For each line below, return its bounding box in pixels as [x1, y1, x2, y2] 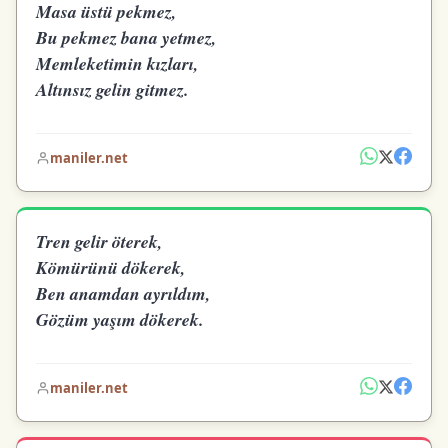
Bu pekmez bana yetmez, [36, 24, 217, 50]
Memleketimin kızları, [36, 50, 199, 76]
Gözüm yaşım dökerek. [36, 307, 204, 332]
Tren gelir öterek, [36, 229, 163, 254]
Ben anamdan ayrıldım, [36, 281, 211, 306]
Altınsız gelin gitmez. [36, 76, 189, 102]
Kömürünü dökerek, [36, 255, 186, 280]
